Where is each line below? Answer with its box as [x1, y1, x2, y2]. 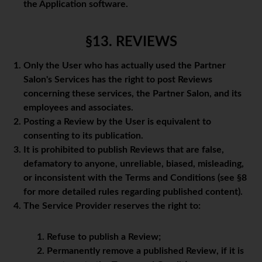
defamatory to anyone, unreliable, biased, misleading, [23, 159, 244, 169]
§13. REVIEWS [85, 35, 177, 50]
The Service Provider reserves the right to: [23, 201, 201, 211]
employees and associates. [23, 103, 133, 113]
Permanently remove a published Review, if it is [47, 246, 244, 256]
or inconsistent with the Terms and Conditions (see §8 [23, 173, 247, 183]
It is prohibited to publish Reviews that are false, [23, 145, 224, 155]
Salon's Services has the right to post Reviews [23, 75, 212, 85]
